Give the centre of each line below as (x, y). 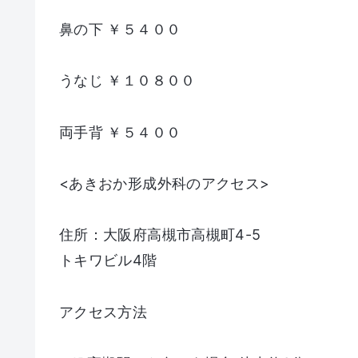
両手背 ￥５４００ (120, 132)
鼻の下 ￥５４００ (120, 29)
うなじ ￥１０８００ (127, 81)
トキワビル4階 (108, 261)
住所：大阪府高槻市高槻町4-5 (160, 235)
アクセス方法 (103, 312)
